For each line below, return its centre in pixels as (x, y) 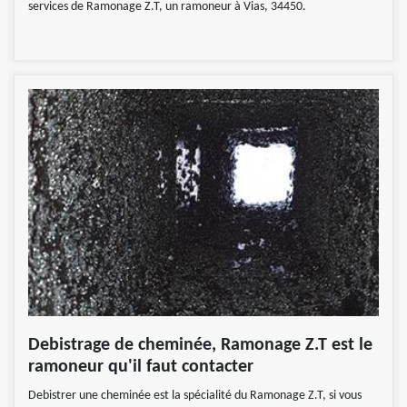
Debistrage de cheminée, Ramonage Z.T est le (200, 346)
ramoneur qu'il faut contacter (141, 367)
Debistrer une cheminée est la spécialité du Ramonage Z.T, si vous (195, 396)
